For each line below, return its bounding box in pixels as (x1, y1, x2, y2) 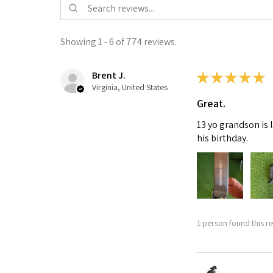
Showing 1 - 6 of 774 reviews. (60, 35, 177, 49)
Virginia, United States (92, 82, 168, 93)
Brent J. (92, 69, 126, 82)
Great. (196, 96, 225, 111)
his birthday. (196, 132, 248, 145)
